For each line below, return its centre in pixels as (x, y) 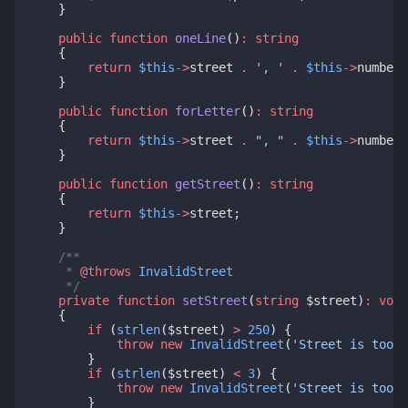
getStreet (208, 184)
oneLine (200, 38)
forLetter (208, 111)
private (84, 300)
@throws (106, 271)
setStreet (215, 300)
